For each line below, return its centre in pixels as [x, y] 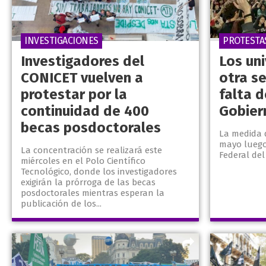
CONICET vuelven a [82, 78]
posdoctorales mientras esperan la [93, 193]
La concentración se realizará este [91, 151]
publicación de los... [61, 204]
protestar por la [74, 95]
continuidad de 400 [85, 111]
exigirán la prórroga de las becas [88, 183]
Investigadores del [83, 61]
